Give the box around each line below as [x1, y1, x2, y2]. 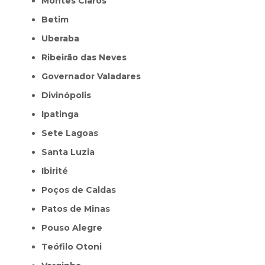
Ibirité [44, 165, 68, 176]
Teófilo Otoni [47, 241, 102, 252]
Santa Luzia [47, 146, 95, 157]
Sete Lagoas [47, 127, 98, 138]
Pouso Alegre [47, 222, 102, 233]
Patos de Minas [47, 203, 110, 214]
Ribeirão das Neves [47, 51, 127, 63]
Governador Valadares [48, 70, 141, 82]
